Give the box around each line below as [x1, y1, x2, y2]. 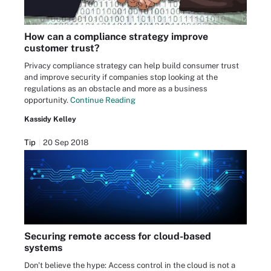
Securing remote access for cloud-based [24, 230, 211, 242]
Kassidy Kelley [24, 115, 76, 124]
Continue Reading [70, 96, 135, 105]
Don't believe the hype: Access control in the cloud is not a [24, 260, 235, 270]
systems [24, 241, 62, 253]
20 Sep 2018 [43, 138, 88, 148]
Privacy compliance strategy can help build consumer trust [24, 61, 239, 71]
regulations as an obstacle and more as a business [24, 84, 207, 94]
